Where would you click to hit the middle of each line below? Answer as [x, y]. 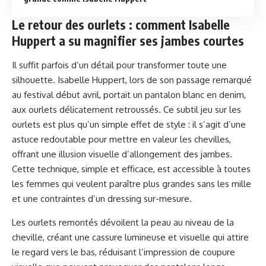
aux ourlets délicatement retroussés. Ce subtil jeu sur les [126, 110]
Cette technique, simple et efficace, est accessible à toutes [131, 169]
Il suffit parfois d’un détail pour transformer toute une [119, 65]
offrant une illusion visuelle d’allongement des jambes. [122, 154]
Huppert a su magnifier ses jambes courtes [128, 41]
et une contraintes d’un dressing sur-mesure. [102, 199]
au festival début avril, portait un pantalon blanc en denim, [129, 95]
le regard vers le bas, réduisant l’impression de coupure [123, 252]
